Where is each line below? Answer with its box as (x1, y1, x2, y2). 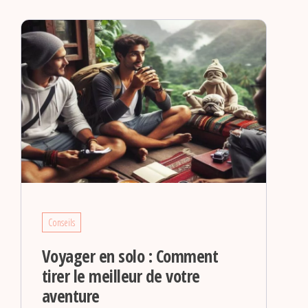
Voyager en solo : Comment (42, 244, 218, 268)
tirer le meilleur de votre (42, 264, 200, 288)
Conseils (48, 216, 75, 230)
